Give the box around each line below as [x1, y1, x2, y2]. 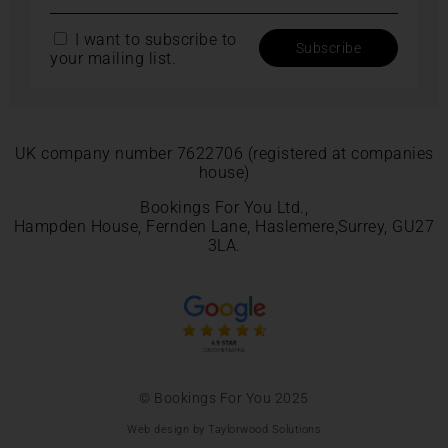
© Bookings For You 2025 [139, 390, 309, 407]
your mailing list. [50, 49, 176, 69]
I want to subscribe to [70, 30, 237, 50]
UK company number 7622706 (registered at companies [14, 144, 434, 164]
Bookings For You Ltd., [140, 198, 308, 218]
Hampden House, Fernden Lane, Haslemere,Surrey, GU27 [13, 217, 435, 237]
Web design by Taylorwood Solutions [127, 423, 321, 437]
